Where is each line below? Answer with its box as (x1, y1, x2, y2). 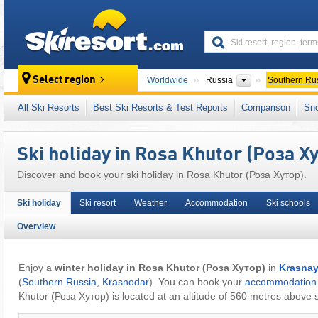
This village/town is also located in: (146, 98, 279, 108)
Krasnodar (102, 276, 149, 288)
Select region (33, 75, 97, 87)
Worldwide (147, 75, 189, 85)
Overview (17, 221, 55, 231)
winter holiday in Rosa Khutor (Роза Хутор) (54, 262, 265, 274)
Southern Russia (21, 276, 97, 288)
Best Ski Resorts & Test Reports (93, 102, 228, 113)
